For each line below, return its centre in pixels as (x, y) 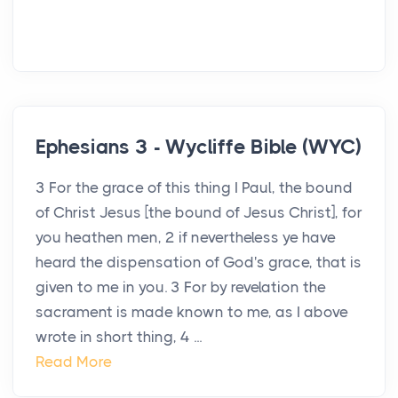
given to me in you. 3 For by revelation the (181, 287)
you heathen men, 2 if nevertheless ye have (186, 238)
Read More (74, 362)
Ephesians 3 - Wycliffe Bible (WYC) (199, 147)
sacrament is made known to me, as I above (192, 312)
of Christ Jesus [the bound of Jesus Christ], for (199, 213)
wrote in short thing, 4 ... (119, 337)
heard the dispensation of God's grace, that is (199, 263)
